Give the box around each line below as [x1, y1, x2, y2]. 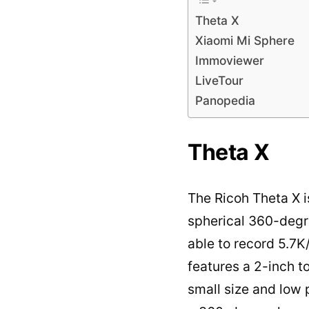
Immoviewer [195, 53, 264, 68]
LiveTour [195, 73, 243, 88]
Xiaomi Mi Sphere [195, 33, 295, 48]
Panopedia [195, 93, 255, 108]
